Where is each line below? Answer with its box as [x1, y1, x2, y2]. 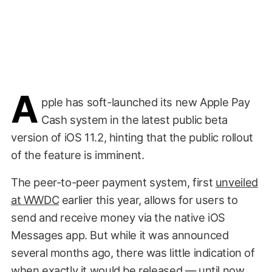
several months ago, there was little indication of [10, 245, 255, 259]
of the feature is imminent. [10, 148, 144, 161]
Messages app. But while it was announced [10, 228, 229, 242]
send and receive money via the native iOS [10, 210, 226, 224]
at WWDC [10, 192, 59, 206]
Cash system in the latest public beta [41, 112, 228, 126]
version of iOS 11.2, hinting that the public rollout [10, 130, 253, 144]
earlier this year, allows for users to [59, 192, 238, 206]
